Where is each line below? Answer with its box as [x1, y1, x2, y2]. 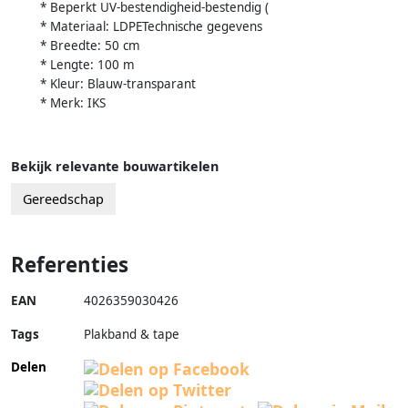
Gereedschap [23, 190, 104, 209]
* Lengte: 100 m [40, 56, 135, 74]
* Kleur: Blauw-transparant [40, 76, 196, 93]
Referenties [11, 250, 128, 280]
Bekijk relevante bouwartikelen [11, 158, 219, 176]
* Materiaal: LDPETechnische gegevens [40, 18, 262, 36]
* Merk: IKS [40, 95, 106, 112]
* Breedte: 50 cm [40, 37, 140, 55]
